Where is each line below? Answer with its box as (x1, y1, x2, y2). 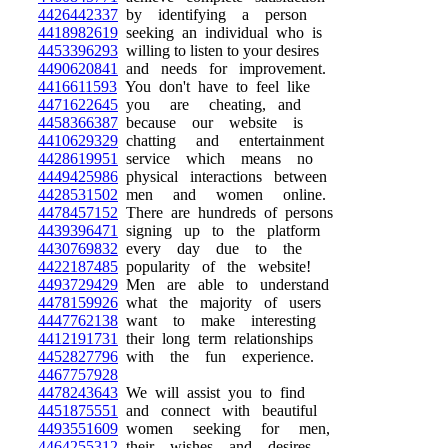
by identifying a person (118, 6, 307, 23)
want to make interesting (118, 312, 316, 329)
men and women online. (118, 186, 326, 203)
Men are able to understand (118, 276, 329, 293)
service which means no (118, 150, 313, 167)
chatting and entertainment (118, 132, 324, 149)
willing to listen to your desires (118, 42, 319, 59)
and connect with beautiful (118, 402, 317, 419)
